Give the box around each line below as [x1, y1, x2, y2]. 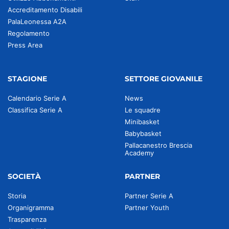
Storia [8, 192, 26, 200]
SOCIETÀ [8, 172, 41, 181]
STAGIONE [8, 74, 47, 83]
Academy [125, 149, 154, 157]
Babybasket [125, 129, 162, 138]
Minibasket [125, 118, 159, 126]
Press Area [8, 41, 42, 49]
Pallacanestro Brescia [125, 141, 192, 149]
